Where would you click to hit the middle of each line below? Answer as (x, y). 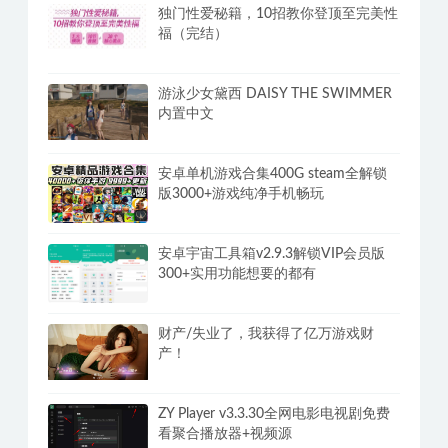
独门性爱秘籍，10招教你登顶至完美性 (278, 13)
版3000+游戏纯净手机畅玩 (241, 193)
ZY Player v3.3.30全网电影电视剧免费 (274, 414)
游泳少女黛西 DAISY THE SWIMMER (275, 93)
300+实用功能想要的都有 (237, 274)
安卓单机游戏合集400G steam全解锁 (272, 173)
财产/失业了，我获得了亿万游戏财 (266, 334)
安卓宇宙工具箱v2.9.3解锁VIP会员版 (271, 254)
